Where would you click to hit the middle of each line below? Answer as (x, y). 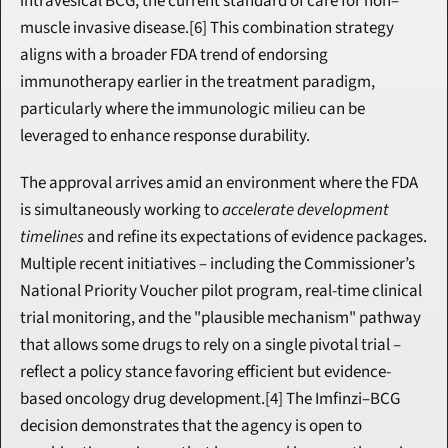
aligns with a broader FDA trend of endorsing (174, 55)
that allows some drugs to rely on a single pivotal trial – (210, 345)
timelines (52, 237)
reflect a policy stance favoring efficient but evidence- (205, 372)
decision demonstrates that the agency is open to (191, 426)
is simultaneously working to (121, 210)
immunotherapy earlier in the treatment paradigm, (197, 82)
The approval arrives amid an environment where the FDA (219, 183)
